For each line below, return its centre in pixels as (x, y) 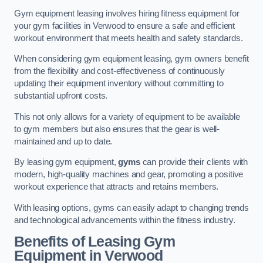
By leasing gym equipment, (66, 162)
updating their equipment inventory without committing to (119, 84)
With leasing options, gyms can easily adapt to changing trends (131, 208)
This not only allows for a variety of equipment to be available (127, 117)
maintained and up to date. (63, 141)
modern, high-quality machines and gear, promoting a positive (129, 175)
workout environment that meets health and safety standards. (129, 38)
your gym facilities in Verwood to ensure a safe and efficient (125, 26)
